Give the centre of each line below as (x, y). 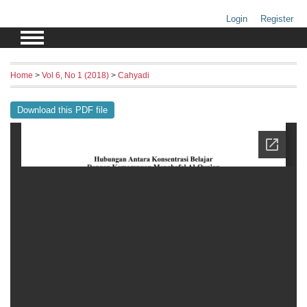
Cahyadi (134, 75)
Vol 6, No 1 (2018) (75, 75)
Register (277, 19)
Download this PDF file (62, 110)
